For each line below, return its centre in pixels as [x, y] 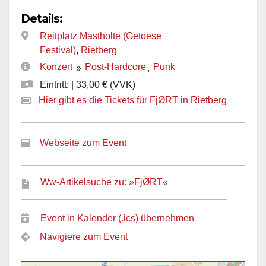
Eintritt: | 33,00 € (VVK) [86, 85]
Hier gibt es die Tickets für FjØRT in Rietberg [133, 100]
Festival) [58, 50]
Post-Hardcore [115, 67]
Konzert [56, 67]
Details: [42, 18]
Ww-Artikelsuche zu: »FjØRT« [104, 182]
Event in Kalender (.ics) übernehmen [117, 218]
